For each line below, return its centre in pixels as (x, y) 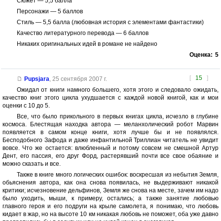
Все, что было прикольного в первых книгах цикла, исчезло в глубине (117, 117)
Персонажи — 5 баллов (50, 12)
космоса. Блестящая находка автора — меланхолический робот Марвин (110, 125)
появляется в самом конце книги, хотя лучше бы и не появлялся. (110, 132)
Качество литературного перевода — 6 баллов (82, 33)
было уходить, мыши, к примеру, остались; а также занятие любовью (110, 199)
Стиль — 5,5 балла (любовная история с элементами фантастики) (110, 22)
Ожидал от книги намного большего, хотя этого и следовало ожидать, (117, 90)
